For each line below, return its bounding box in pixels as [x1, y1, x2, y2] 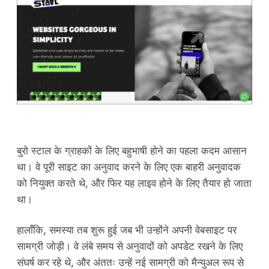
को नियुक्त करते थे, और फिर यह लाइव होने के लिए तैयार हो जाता [17, 177, 252, 190]
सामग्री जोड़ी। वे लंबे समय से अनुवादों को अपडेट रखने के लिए [17, 240, 243, 253]
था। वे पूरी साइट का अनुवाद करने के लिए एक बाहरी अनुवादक [17, 161, 241, 174]
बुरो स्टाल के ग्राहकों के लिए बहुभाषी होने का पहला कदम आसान [17, 145, 247, 157]
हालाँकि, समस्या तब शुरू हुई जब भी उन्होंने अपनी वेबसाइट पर [17, 224, 237, 237]
